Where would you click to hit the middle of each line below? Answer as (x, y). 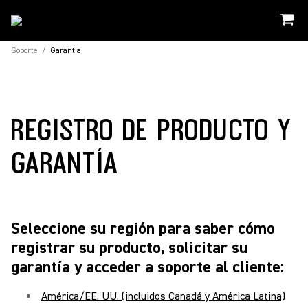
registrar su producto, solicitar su (129, 248)
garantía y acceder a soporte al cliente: (147, 267)
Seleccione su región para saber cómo (143, 229)
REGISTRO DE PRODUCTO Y (152, 129)
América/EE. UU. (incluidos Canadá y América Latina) (163, 296)
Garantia (66, 51)
